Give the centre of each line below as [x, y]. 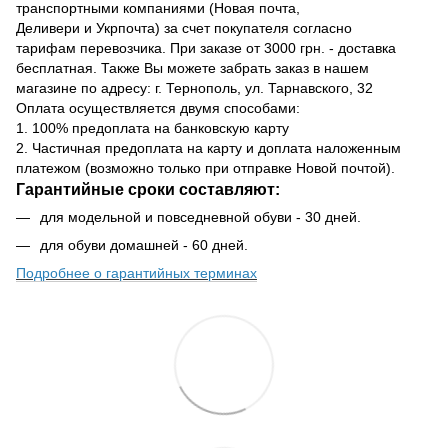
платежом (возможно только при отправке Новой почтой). [205, 167]
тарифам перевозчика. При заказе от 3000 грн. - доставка [206, 47]
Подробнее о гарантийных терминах [136, 273]
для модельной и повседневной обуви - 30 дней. [200, 216]
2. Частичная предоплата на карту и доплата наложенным [208, 147]
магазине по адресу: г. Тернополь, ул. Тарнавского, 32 [194, 87]
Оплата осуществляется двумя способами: [158, 107]
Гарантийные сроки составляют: [148, 188]
